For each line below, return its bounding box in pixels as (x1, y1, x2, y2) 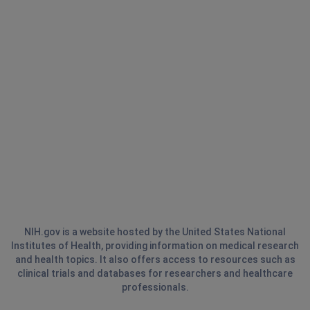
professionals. (121, 282, 189, 293)
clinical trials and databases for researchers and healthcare (17, 268, 293, 279)
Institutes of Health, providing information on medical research (11, 240, 299, 251)
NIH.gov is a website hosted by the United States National (24, 226, 286, 237)
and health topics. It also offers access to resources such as (15, 254, 295, 265)
